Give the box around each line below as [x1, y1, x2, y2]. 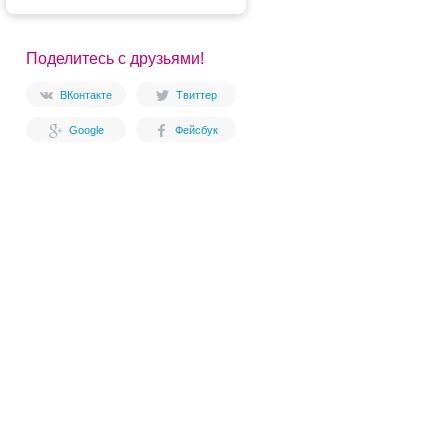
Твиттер [175, 89, 217, 101]
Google [68, 124, 104, 136]
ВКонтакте [60, 89, 112, 101]
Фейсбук [174, 124, 218, 136]
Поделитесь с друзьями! [26, 50, 204, 67]
